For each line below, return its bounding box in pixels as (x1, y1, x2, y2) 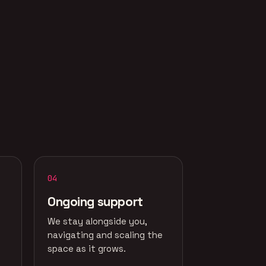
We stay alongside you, (47, 216, 147, 227)
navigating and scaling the (47, 229, 163, 240)
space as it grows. (47, 243, 126, 254)
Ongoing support (47, 194, 143, 210)
